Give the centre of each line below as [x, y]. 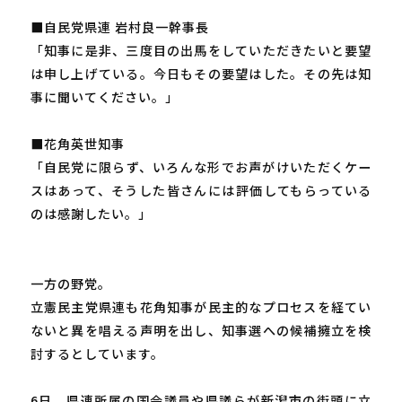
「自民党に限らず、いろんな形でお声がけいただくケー [201, 166]
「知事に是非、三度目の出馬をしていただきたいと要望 [201, 50]
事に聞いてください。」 [104, 96]
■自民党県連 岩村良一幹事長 [119, 26]
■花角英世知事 [77, 143]
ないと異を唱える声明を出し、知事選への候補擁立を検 [201, 330]
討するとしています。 [97, 353]
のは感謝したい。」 [91, 213]
